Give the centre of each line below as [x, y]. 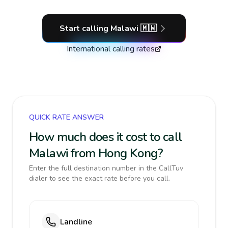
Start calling [85, 28]
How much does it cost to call [106, 137]
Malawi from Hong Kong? [96, 153]
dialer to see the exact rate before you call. [99, 178]
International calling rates [111, 49]
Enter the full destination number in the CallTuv [106, 168]
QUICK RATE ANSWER [66, 117]
